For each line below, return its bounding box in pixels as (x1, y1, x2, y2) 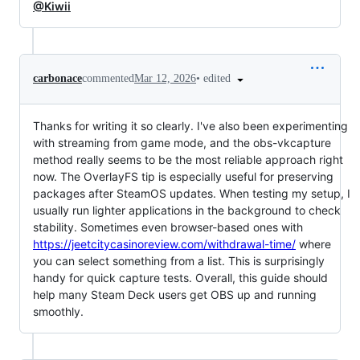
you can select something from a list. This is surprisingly (33, 253, 325, 268)
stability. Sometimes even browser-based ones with (33, 219, 303, 234)
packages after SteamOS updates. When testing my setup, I (33, 186, 350, 200)
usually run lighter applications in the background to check (33, 202, 341, 217)
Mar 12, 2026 (134, 72, 196, 85)
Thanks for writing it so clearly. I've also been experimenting (33, 118, 348, 133)
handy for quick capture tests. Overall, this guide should (33, 270, 328, 284)
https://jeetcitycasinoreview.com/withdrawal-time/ (33, 236, 296, 251)
